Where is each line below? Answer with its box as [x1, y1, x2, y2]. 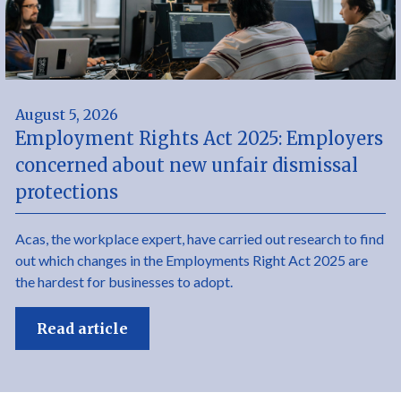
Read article [37, 320, 129, 337]
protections [15, 181, 119, 203]
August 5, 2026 [15, 106, 119, 124]
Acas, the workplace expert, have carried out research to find [15, 230, 385, 247]
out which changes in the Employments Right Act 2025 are [15, 252, 369, 269]
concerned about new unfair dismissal [15, 154, 359, 176]
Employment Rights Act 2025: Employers [15, 127, 384, 149]
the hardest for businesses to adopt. [15, 273, 234, 290]
